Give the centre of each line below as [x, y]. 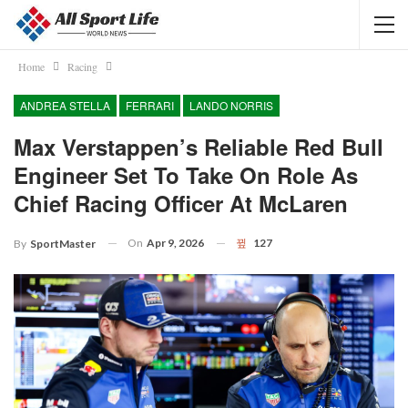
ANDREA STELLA [65, 105]
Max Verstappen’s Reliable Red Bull [199, 147]
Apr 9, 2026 [175, 243]
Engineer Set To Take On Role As [186, 175]
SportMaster [63, 243]
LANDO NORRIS [231, 105]
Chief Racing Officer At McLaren [181, 203]
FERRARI [150, 105]
